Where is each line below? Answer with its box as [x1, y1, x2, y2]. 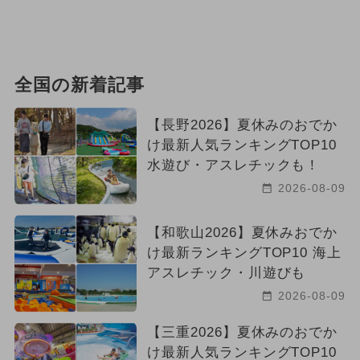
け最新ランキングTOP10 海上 [146, 244, 342, 260]
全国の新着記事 [14, 75, 145, 95]
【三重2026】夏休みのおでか [146, 324, 338, 340]
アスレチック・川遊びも [146, 264, 306, 280]
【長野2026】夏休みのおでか [146, 117, 338, 133]
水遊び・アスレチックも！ [146, 157, 321, 173]
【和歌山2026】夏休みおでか [146, 224, 338, 240]
